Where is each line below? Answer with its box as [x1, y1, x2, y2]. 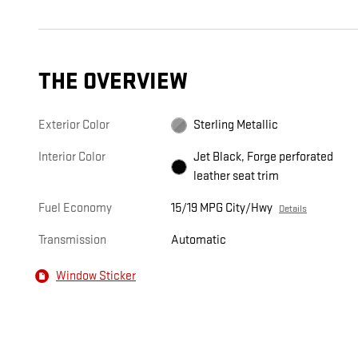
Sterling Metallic [193, 117, 279, 133]
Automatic [171, 233, 227, 249]
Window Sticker [56, 268, 136, 284]
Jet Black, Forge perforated [193, 149, 334, 165]
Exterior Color [38, 117, 109, 133]
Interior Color [38, 149, 105, 165]
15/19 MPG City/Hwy [171, 201, 273, 217]
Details [279, 202, 308, 216]
